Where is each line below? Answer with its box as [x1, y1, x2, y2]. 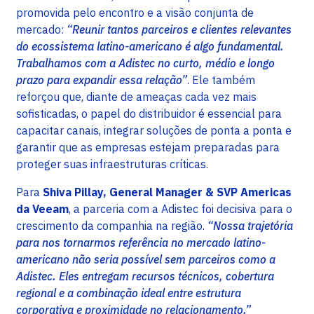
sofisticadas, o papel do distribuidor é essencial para [16, 107, 282, 121]
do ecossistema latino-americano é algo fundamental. [16, 39, 284, 54]
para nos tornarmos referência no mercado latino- [16, 235, 266, 250]
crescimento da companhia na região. [16, 219, 207, 233]
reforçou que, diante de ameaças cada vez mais [16, 90, 257, 104]
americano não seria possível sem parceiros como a [16, 252, 275, 267]
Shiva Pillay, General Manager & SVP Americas [43, 185, 292, 200]
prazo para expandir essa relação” [16, 73, 187, 88]
